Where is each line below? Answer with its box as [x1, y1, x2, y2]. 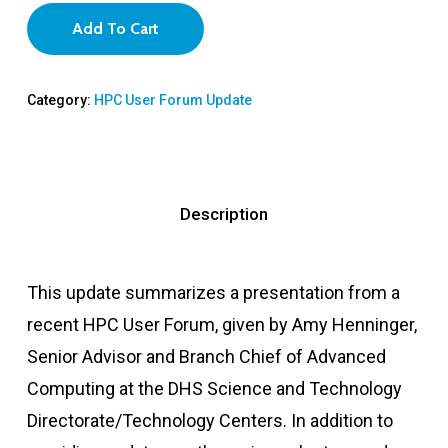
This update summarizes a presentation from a [26, 282, 400, 304]
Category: [26, 92, 94, 109]
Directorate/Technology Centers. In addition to [26, 410, 393, 432]
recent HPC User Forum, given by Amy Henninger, [26, 314, 417, 336]
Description [179, 204, 268, 225]
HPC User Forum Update [93, 92, 252, 109]
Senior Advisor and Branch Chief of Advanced [26, 346, 386, 368]
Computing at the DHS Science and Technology [26, 378, 402, 400]
